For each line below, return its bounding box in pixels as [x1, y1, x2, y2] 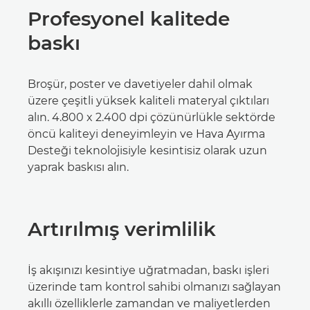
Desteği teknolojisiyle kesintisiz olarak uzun [28, 143, 267, 157]
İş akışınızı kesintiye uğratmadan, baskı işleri [28, 263, 269, 277]
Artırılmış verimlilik [28, 217, 216, 241]
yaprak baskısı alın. [28, 160, 129, 174]
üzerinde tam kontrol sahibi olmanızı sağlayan [28, 280, 281, 293]
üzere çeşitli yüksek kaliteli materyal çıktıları [28, 93, 269, 107]
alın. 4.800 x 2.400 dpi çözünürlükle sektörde [28, 110, 275, 124]
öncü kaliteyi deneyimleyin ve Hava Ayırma [28, 127, 265, 140]
